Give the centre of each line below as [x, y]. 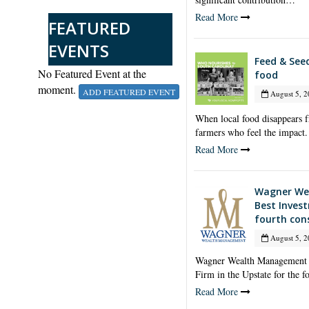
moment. [58, 90]
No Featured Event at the [92, 74]
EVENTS [79, 51]
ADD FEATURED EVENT [129, 91]
